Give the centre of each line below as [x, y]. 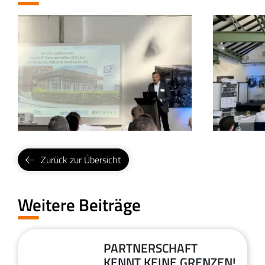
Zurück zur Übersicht [81, 160]
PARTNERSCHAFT [151, 248]
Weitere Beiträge [79, 205]
